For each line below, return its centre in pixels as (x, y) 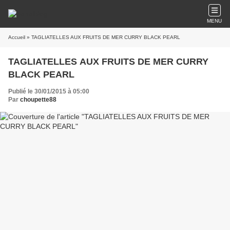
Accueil (17, 37)
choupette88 (38, 100)
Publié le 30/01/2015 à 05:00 (49, 91)
